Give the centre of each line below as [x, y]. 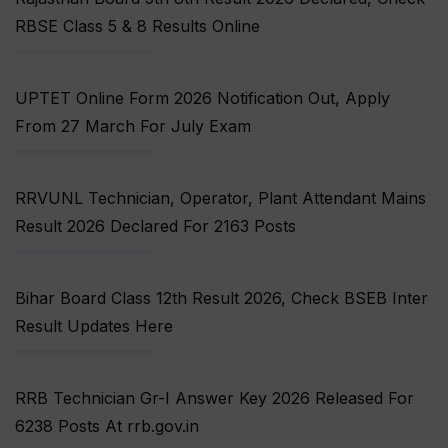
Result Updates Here [94, 326]
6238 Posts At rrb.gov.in [107, 426]
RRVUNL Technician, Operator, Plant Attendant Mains [220, 198]
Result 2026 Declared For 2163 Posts [155, 226]
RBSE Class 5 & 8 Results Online [137, 26]
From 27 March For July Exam [133, 126]
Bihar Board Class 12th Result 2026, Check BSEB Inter [221, 298]
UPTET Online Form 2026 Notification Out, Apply [202, 98]
